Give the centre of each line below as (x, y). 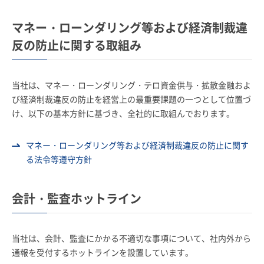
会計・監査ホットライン (77, 199)
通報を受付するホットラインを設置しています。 (103, 253)
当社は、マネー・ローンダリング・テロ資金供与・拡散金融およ (131, 85)
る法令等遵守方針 (59, 159)
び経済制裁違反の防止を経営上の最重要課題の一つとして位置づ (131, 99)
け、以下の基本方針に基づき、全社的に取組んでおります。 (123, 113)
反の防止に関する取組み (77, 45)
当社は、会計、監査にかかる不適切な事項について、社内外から (131, 238)
